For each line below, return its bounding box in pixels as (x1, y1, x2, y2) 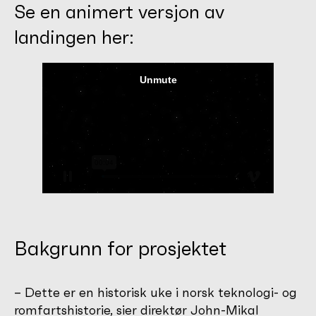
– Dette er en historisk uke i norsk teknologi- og (14, 284, 297, 300)
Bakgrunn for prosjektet (14, 236, 226, 261)
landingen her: (14, 26, 139, 49)
